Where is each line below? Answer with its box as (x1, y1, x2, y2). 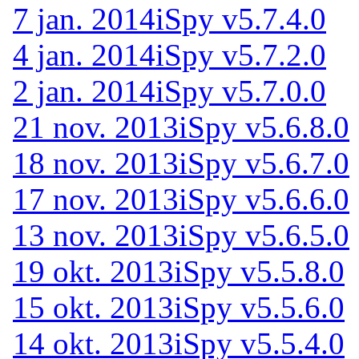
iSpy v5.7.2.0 (155, 37, 326, 72)
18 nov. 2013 (13, 145, 179, 180)
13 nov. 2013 (13, 217, 179, 252)
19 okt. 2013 (13, 253, 174, 288)
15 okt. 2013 (13, 289, 174, 325)
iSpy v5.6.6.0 (179, 181, 349, 216)
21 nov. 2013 (13, 109, 179, 144)
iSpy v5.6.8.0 (179, 109, 349, 144)
